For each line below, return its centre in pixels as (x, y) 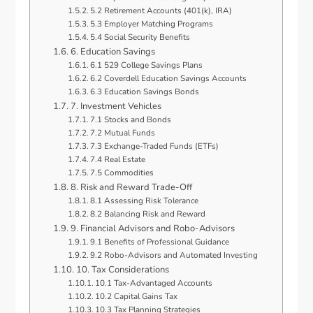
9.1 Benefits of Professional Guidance (160, 242)
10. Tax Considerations (122, 270)
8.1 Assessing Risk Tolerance (145, 201)
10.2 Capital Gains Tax (137, 297)
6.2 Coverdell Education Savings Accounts (169, 79)
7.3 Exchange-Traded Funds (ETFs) (155, 146)
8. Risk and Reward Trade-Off (131, 188)
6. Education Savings (112, 52)
